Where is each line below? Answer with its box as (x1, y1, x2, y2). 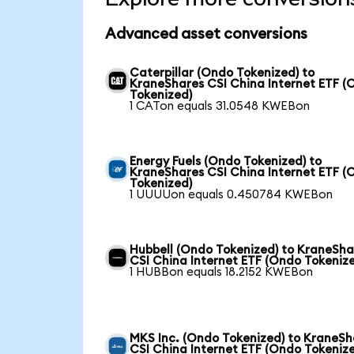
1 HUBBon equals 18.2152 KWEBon (130, 265, 314, 278)
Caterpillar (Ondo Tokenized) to (130, 66, 315, 79)
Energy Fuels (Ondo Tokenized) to (130, 155, 322, 168)
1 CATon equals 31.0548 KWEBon (130, 100, 311, 112)
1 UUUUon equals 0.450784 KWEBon (130, 188, 333, 201)
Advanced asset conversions (104, 27, 307, 43)
